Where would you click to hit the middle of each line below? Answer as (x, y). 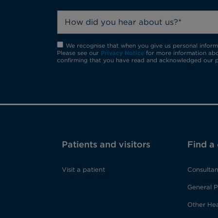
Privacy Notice (122, 53)
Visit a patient (83, 170)
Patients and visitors (106, 145)
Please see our (79, 53)
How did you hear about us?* (123, 22)
